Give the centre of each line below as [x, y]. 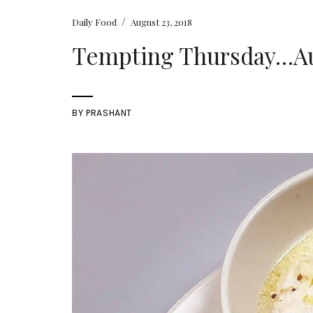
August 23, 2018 [162, 22]
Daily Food [95, 22]
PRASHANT [109, 112]
